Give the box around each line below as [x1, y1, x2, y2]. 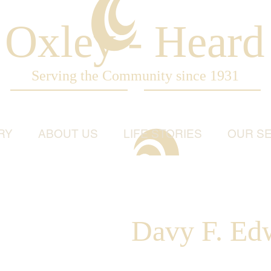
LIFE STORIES [123, 127, 202, 140]
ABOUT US [38, 127, 98, 140]
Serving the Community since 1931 [31, 68, 239, 83]
